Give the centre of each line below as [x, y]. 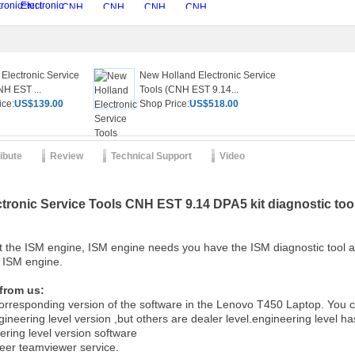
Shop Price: [164, 104]
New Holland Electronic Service [208, 75]
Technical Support [151, 156]
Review [67, 156]
